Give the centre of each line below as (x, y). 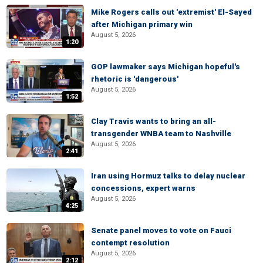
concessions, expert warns (143, 188)
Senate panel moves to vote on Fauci (161, 230)
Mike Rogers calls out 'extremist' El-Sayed (171, 12)
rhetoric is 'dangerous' (135, 79)
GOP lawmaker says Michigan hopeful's (166, 67)
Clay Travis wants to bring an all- (154, 121)
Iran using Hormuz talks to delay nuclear (168, 176)
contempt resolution (130, 243)
